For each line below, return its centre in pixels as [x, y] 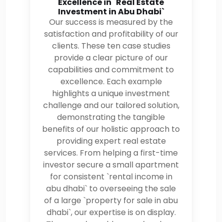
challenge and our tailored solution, [111, 105]
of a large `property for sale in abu [111, 200]
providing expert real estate [111, 141]
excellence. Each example [111, 81]
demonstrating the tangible [111, 117]
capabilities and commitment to [111, 69]
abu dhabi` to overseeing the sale [111, 188]
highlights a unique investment [111, 93]
